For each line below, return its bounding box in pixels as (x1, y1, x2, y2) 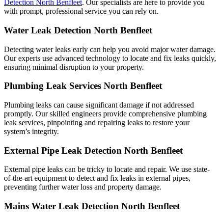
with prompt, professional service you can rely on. (4, 7, 159, 16)
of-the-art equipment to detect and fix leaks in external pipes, (4, 174, 191, 183)
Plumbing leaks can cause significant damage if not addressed (4, 101, 194, 110)
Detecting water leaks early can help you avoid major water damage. (4, 45, 216, 54)
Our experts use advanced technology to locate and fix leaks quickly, (4, 54, 216, 62)
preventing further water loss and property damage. (4, 183, 162, 192)
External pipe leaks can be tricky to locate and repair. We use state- (4, 165, 210, 174)
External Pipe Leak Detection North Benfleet (4, 145, 183, 156)
